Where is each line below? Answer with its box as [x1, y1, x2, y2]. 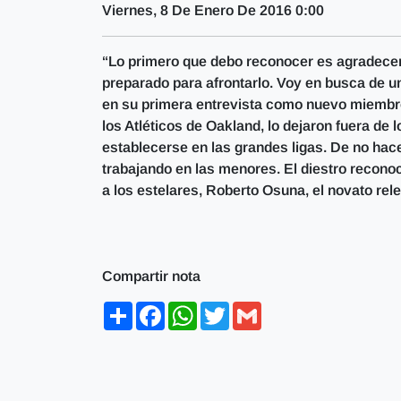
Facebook [165, 301, 230, 316]
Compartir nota [102, 269, 200, 284]
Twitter [229, 301, 274, 316]
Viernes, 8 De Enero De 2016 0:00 [102, 3, 324, 18]
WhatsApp [197, 301, 265, 316]
